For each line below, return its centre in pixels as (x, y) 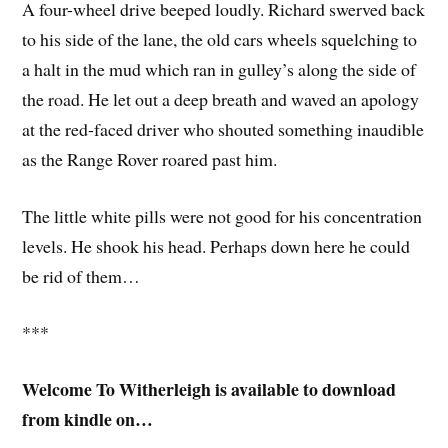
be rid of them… (81, 275)
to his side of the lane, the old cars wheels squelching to (220, 38)
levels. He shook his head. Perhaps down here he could (216, 245)
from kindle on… (88, 419)
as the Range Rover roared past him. (150, 158)
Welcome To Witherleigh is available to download (209, 389)
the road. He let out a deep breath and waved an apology (221, 98)
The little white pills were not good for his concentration (222, 215)
